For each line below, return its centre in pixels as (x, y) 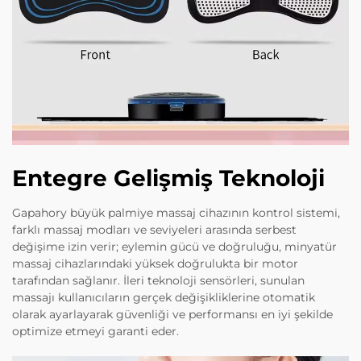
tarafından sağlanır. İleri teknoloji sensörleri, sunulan (158, 281)
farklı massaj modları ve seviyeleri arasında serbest (154, 230)
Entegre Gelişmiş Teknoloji (168, 178)
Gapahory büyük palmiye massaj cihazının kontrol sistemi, (176, 213)
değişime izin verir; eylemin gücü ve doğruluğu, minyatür (174, 247)
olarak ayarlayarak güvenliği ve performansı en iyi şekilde (172, 315)
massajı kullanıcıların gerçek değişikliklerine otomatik (164, 298)
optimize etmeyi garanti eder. (95, 332)
